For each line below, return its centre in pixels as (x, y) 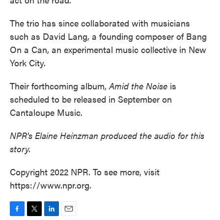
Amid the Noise (138, 86)
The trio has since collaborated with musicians (100, 23)
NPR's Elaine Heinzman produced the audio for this (107, 136)
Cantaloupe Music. (46, 112)
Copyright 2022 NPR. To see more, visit (85, 172)
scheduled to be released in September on (91, 99)
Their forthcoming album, (59, 86)
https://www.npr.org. (51, 185)
